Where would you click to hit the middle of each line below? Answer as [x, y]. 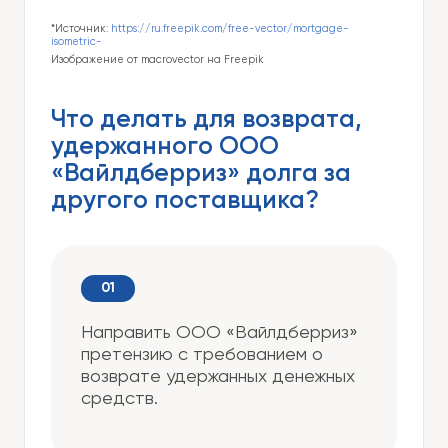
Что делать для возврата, [206, 121]
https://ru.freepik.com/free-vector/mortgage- [230, 29]
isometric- [78, 42]
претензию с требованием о [202, 355]
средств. [119, 399]
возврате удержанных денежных [218, 377]
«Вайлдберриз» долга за [201, 175]
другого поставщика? [185, 202]
